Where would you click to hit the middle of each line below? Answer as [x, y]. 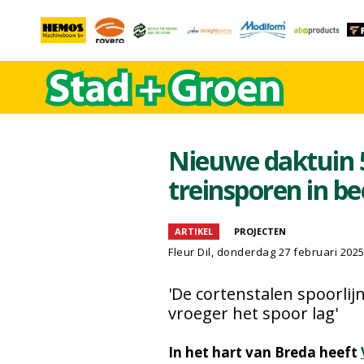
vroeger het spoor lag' [253, 313]
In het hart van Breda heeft [264, 352]
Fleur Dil [190, 252]
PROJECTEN [260, 231]
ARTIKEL [194, 231]
